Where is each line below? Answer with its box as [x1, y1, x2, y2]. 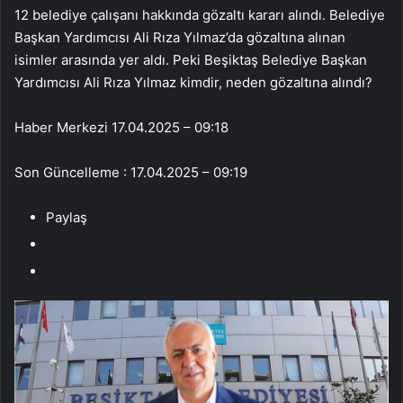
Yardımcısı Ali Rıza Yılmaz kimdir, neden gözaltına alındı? [14, 73, 372, 91]
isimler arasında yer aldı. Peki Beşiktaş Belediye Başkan [14, 50, 367, 68]
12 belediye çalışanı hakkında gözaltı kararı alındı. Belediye [14, 5, 385, 23]
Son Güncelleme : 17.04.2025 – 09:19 [14, 163, 247, 181]
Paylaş [46, 208, 87, 226]
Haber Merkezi [14, 118, 108, 136]
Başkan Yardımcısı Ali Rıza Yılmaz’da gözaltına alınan [14, 28, 345, 46]
